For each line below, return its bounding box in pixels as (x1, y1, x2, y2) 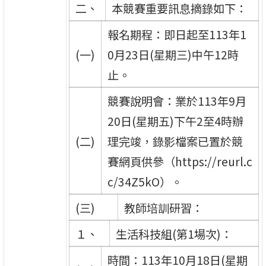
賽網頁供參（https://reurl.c (107, 153, 252, 170)
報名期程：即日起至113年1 (107, 26, 246, 43)
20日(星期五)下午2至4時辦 (107, 112, 243, 129)
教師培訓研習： (123, 199, 203, 216)
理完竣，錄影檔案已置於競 (107, 132, 243, 150)
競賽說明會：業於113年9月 (107, 92, 246, 109)
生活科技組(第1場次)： (115, 225, 232, 242)
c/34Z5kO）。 (107, 173, 182, 190)
